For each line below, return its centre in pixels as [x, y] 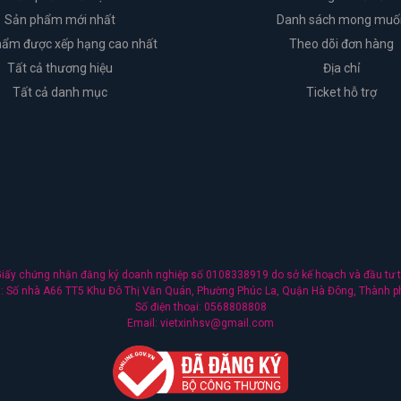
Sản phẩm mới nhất [60, 20]
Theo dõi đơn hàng [341, 44]
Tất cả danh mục [60, 93]
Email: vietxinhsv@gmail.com [200, 324]
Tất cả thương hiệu [60, 68]
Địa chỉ [341, 68]
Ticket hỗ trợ [341, 93]
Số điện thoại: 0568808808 [200, 307]
